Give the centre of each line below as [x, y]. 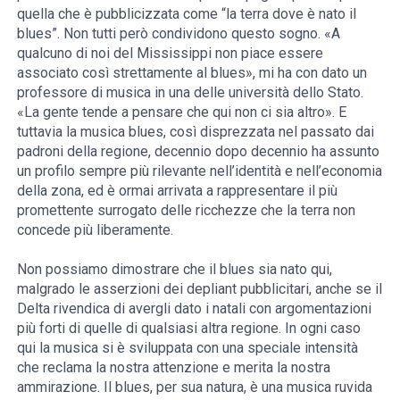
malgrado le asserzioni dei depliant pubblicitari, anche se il [200, 288]
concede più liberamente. [96, 229]
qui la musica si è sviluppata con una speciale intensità [188, 347]
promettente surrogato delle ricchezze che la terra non [187, 210]
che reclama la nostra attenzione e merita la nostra [174, 367]
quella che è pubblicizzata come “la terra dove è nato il [187, 13]
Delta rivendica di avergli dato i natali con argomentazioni [195, 308]
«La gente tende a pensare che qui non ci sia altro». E [182, 112]
